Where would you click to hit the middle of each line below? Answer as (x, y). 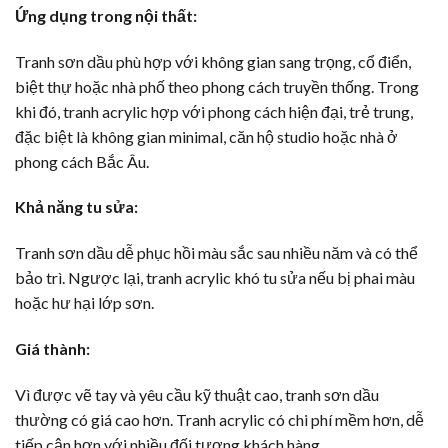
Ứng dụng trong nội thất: (106, 15)
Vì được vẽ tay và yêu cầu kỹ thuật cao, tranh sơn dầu (197, 394)
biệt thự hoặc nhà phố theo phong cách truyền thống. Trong (217, 86)
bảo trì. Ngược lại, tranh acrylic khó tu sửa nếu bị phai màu (215, 278)
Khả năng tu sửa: (76, 207)
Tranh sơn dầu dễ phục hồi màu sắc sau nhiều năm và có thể (216, 253)
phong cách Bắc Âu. (82, 161)
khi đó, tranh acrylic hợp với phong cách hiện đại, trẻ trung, (214, 111)
